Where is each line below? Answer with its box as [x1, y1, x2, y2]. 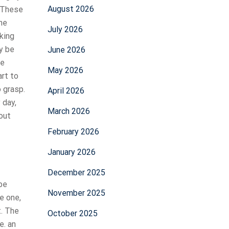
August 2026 [47, 4, 94, 14]
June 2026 [47, 45, 85, 55]
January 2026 [47, 147, 96, 157]
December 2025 [47, 168, 105, 177]
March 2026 [47, 106, 90, 116]
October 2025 [47, 209, 98, 218]
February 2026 [47, 127, 99, 136]
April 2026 [47, 86, 84, 96]
